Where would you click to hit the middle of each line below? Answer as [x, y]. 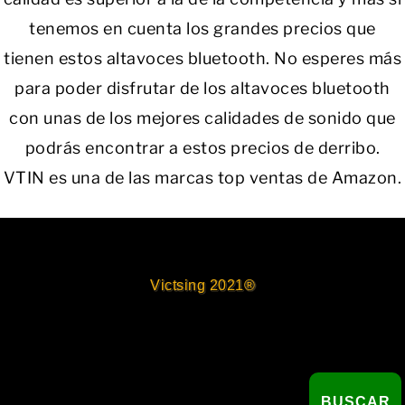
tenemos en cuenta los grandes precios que [202, 29]
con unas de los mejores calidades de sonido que [202, 118]
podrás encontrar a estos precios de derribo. [202, 148]
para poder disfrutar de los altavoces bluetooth [202, 89]
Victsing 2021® [202, 286]
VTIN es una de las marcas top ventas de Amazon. [202, 178]
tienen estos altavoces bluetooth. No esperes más [202, 59]
